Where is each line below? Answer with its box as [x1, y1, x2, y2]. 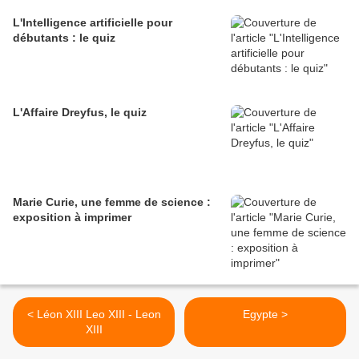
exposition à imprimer [13, 211, 131, 224]
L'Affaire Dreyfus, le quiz [13, 106, 147, 119]
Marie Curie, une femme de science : [13, 196, 211, 209]
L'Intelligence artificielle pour [13, 16, 172, 30]
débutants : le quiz [13, 31, 115, 45]
